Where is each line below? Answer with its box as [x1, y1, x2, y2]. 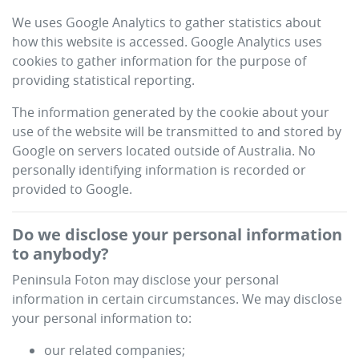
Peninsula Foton [12, 271, 110, 288]
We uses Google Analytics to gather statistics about [12, 14, 321, 31]
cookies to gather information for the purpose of [12, 52, 306, 70]
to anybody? [12, 243, 109, 264]
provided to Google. [12, 180, 132, 198]
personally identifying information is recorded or [12, 161, 306, 179]
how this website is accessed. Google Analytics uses [12, 33, 322, 50]
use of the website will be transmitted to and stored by [12, 123, 341, 140]
